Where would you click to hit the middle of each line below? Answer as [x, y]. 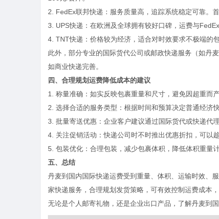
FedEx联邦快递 [79, 12]
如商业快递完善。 [75, 66]
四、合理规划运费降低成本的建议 [99, 80]
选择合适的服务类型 [87, 108]
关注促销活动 [76, 135]
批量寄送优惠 [76, 121]
